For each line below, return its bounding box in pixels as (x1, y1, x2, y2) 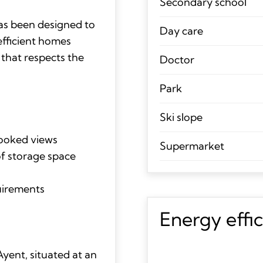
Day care (159, 23, 203, 38)
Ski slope (159, 110, 203, 124)
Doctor (159, 52, 194, 66)
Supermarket (159, 139, 224, 153)
